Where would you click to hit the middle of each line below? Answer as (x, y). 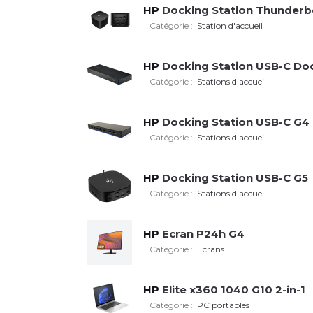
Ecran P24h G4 (202, 234)
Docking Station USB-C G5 (234, 178)
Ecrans (211, 249)
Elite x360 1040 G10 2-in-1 (232, 290)
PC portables (223, 305)
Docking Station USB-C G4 (234, 122)
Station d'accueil (230, 25)
